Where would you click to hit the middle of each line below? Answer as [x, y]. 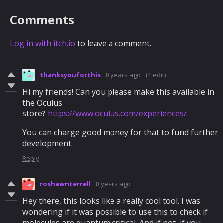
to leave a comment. [113, 43]
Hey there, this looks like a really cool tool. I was [111, 200]
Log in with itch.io [43, 43]
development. [48, 143]
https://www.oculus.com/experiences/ [117, 113]
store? [35, 113]
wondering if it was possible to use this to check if [115, 211]
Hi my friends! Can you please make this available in [118, 91]
